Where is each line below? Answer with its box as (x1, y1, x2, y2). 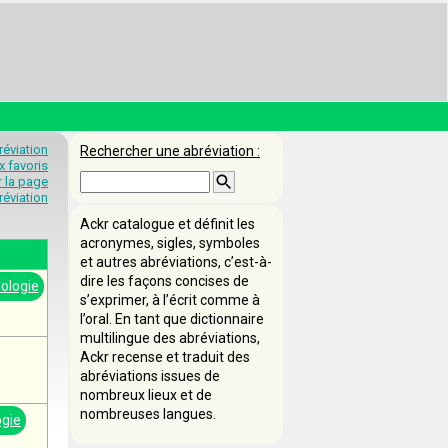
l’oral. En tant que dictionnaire (80, 311, 264, 327)
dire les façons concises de (80, 273, 249, 289)
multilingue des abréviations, (80, 330, 260, 346)
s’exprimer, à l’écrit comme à (80, 292, 260, 308)
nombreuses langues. (80, 406, 216, 422)
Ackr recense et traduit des (80, 349, 250, 365)
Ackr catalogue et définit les (80, 216, 255, 232)
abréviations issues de (80, 368, 220, 384)
